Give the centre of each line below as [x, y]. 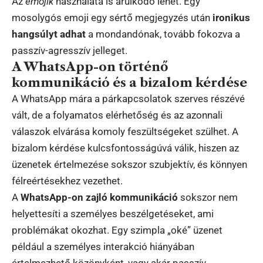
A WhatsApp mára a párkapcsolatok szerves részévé [128, 99]
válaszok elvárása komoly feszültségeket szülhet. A [125, 132]
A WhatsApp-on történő [90, 67]
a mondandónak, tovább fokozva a [163, 34]
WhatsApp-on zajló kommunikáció [99, 198]
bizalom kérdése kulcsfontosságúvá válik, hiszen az [125, 148]
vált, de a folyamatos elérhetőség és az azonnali [117, 115]
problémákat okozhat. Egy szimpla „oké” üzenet [117, 230]
